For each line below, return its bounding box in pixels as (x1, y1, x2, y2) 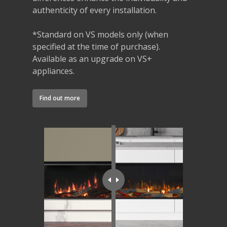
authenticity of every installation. (32, 4, 157, 16)
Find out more (40, 93, 81, 102)
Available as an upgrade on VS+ (32, 53, 153, 64)
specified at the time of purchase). (32, 41, 161, 52)
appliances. (32, 65, 75, 77)
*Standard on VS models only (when (32, 28, 169, 40)
